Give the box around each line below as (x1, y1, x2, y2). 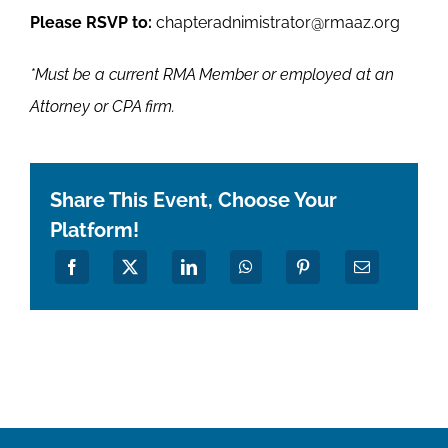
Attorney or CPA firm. (29, 97, 175, 117)
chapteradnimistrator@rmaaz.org (151, 13, 400, 33)
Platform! (49, 217, 139, 242)
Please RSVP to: (29, 13, 152, 33)
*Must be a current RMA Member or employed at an (29, 65, 394, 85)
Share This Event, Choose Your (49, 187, 337, 212)
